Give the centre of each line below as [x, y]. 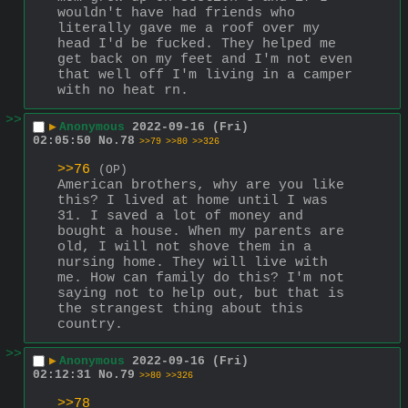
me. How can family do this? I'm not [201, 278]
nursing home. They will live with [193, 262]
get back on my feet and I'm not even [205, 59]
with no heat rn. [123, 90]
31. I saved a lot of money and [180, 216]
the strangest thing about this [180, 309]
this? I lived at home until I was [193, 200]
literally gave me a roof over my [189, 28]
